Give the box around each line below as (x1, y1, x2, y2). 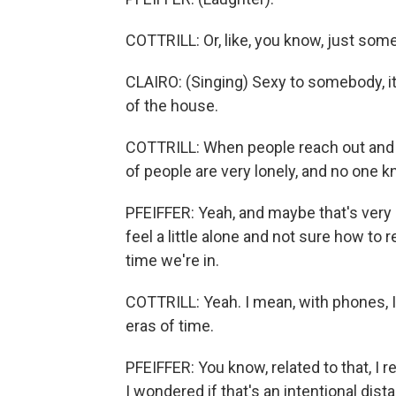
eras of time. (126, 316, 214, 335)
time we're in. (126, 251, 219, 270)
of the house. (126, 96, 218, 115)
